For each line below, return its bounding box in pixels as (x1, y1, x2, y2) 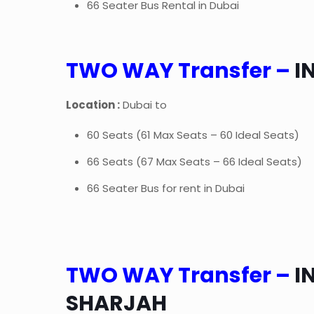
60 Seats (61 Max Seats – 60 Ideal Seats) (87, 128, 300, 143)
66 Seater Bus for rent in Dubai (87, 181, 245, 196)
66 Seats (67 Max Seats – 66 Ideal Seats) (87, 154, 303, 170)
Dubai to (120, 97, 168, 113)
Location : (66, 97, 121, 113)
